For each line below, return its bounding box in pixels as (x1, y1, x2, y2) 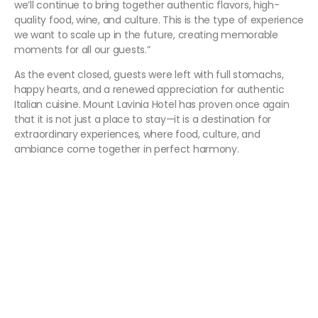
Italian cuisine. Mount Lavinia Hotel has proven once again (14, 97, 290, 112)
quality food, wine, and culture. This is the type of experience (14, 13, 304, 28)
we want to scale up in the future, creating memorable (14, 28, 278, 43)
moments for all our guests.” (14, 43, 150, 57)
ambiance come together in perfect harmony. (14, 142, 239, 157)
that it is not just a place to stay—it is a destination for (14, 112, 272, 127)
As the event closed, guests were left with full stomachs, (14, 67, 284, 82)
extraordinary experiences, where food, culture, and (14, 127, 261, 142)
